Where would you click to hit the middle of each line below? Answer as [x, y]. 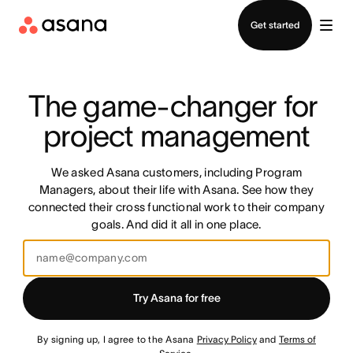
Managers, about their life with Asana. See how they [176, 190]
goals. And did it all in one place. [176, 224]
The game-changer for [173, 106]
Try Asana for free [176, 298]
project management [176, 136]
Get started [275, 25]
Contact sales [176, 10]
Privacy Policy [227, 339]
